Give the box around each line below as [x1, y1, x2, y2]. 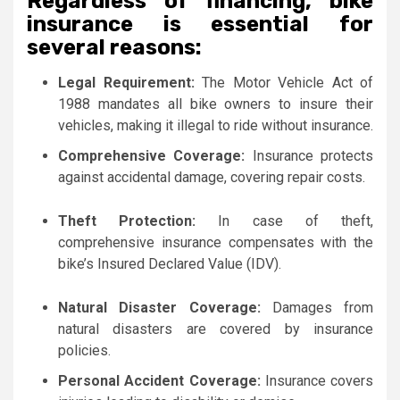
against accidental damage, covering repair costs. [58, 169, 365, 187]
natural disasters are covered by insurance [58, 321, 373, 338]
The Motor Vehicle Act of [202, 74, 373, 92]
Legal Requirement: [58, 74, 202, 92]
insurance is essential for [27, 12, 373, 37]
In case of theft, [196, 212, 374, 230]
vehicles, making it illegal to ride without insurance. [58, 117, 373, 135]
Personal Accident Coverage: [58, 372, 261, 390]
